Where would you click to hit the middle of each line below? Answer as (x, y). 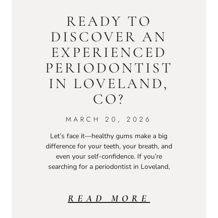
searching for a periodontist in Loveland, (109, 167)
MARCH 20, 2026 (109, 119)
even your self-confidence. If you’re (109, 157)
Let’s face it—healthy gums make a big (109, 136)
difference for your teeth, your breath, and (109, 146)
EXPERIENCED (109, 53)
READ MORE (109, 199)
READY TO (109, 21)
